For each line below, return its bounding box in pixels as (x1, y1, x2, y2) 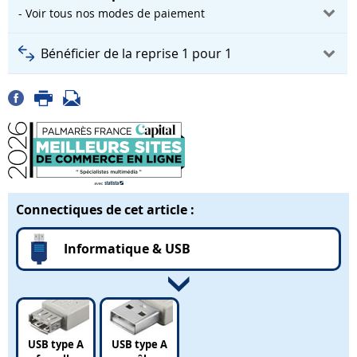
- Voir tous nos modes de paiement (18, 5, 205, 21)
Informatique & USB (64, 240, 190, 258)
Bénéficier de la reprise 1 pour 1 (41, 44, 232, 62)
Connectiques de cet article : (16, 201, 194, 219)
